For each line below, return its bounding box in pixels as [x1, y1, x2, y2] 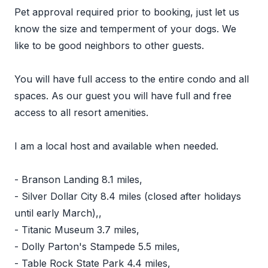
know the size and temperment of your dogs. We [14, 23, 236, 35]
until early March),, [14, 207, 102, 219]
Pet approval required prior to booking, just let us [14, 6, 239, 18]
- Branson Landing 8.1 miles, [14, 173, 142, 185]
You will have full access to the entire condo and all [14, 73, 249, 85]
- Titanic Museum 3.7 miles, [14, 224, 139, 236]
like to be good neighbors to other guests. [14, 39, 204, 51]
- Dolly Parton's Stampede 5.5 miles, [14, 240, 180, 252]
